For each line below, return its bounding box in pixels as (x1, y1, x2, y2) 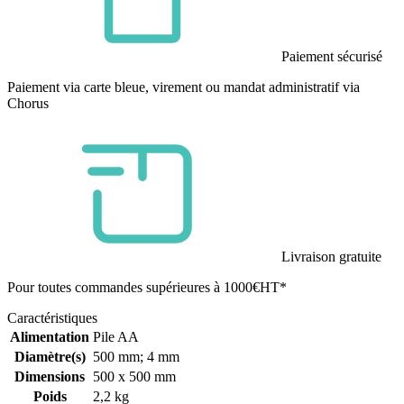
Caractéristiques (7, 310, 97, 326)
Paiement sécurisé (281, 49, 382, 65)
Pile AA (93, 329, 139, 345)
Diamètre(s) (14, 349, 86, 365)
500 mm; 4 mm (93, 349, 179, 365)
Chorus (7, 96, 49, 112)
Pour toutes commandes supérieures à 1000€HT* (7, 280, 287, 296)
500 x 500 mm (93, 369, 176, 385)
